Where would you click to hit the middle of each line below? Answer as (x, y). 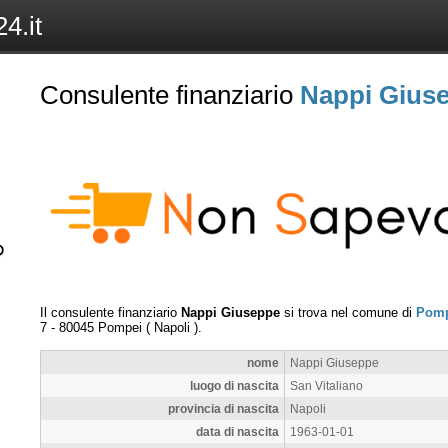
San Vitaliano (326, 385)
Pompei (120, 327)
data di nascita (237, 431)
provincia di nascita (223, 408)
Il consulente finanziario (110, 312)
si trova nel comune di (348, 312)
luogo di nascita (234, 385)
